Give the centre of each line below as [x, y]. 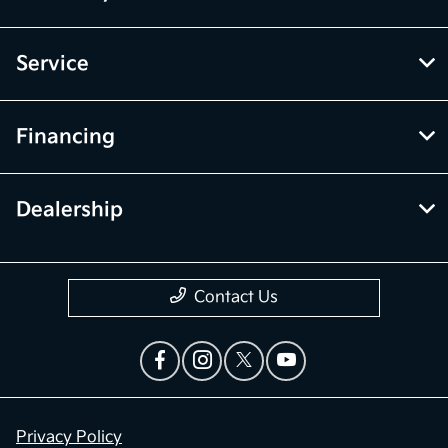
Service [52, 64]
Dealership [69, 210]
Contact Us [236, 298]
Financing [65, 137]
